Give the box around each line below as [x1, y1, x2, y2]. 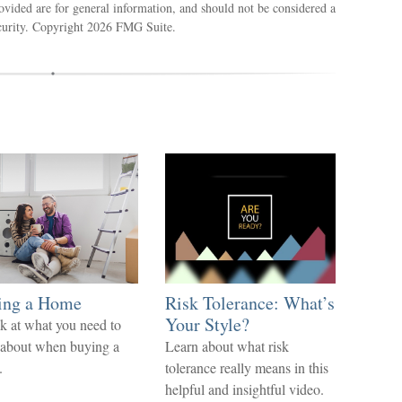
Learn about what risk [165, 336, 289, 355]
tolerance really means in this [165, 358, 328, 377]
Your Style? [165, 312, 249, 336]
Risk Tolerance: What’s [165, 291, 335, 315]
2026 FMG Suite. [87, 18, 176, 35]
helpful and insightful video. [165, 380, 324, 398]
